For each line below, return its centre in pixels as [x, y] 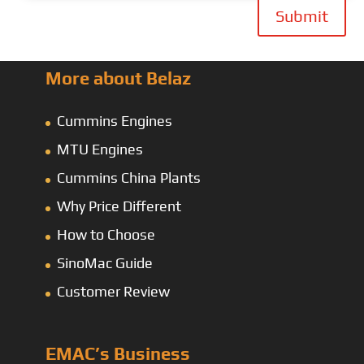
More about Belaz [118, 78]
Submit [301, 16]
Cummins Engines [115, 121]
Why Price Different [119, 206]
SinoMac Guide [105, 263]
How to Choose [106, 235]
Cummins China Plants [129, 178]
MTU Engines [100, 149]
